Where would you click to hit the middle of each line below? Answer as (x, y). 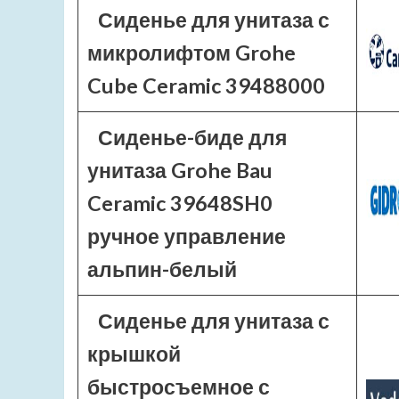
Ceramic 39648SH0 (180, 203)
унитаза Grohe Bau (180, 170)
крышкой (134, 354)
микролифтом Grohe (191, 53)
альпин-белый (162, 269)
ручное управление (187, 236)
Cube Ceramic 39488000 (206, 85)
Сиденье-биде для (192, 137)
